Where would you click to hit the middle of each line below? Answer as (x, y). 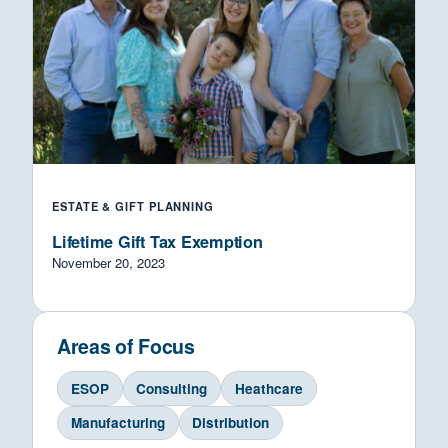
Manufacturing (117, 423)
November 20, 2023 (109, 263)
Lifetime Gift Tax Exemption (157, 242)
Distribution (231, 423)
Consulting (172, 389)
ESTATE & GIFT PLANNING (133, 206)
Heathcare (268, 389)
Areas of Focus (126, 346)
